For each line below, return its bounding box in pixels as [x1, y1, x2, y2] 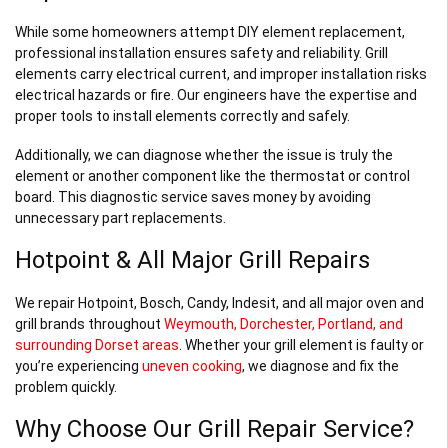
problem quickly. [15, 378, 117, 395]
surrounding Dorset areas [15, 336, 179, 353]
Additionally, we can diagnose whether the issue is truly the [15, 146, 393, 163]
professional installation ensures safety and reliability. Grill [15, 44, 388, 61]
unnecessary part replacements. [15, 209, 226, 226]
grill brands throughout [15, 315, 164, 332]
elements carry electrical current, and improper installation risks [15, 65, 427, 82]
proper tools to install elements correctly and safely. [15, 107, 350, 124]
